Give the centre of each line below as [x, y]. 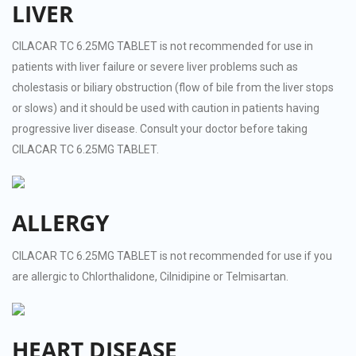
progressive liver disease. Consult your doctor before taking [160, 129]
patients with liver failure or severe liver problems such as [155, 67]
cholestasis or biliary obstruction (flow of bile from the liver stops [173, 88]
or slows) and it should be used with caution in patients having [166, 108]
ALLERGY [60, 223]
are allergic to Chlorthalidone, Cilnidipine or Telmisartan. [150, 276]
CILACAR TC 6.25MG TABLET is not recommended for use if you [172, 255]
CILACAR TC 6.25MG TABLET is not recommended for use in [163, 46]
